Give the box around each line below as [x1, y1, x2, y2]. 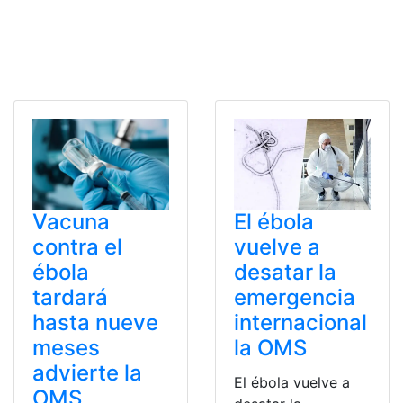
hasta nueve [32, 309, 158, 336]
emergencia [234, 284, 355, 311]
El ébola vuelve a [234, 373, 350, 392]
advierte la [32, 360, 142, 387]
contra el [32, 234, 122, 261]
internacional [234, 309, 367, 336]
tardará [32, 284, 108, 311]
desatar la [234, 259, 336, 286]
